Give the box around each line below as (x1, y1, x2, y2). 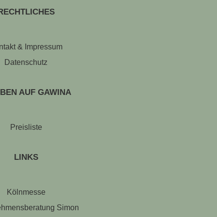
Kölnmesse (6, 188, 46, 197)
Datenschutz (4, 58, 48, 67)
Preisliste (10, 123, 42, 132)
